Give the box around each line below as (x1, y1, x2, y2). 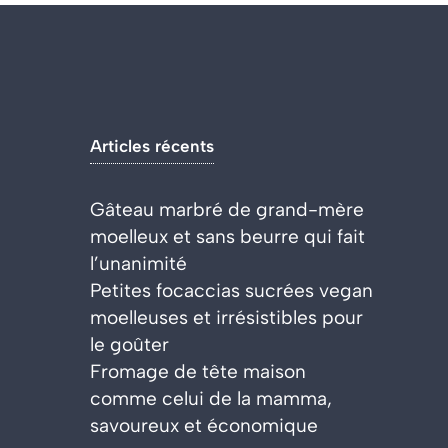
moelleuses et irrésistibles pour (89, 305, 363, 329)
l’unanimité (89, 251, 187, 275)
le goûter (89, 332, 169, 356)
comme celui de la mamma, (89, 386, 332, 410)
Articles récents (89, 135, 214, 156)
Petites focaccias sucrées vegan (89, 278, 373, 302)
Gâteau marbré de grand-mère (89, 197, 364, 221)
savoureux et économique (89, 413, 318, 437)
